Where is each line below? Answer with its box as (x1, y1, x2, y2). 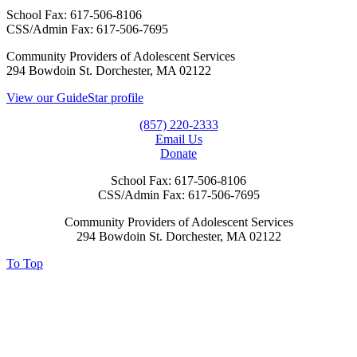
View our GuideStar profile (6, 90, 143, 104)
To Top (6, 256, 43, 270)
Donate (160, 146, 197, 160)
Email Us (155, 131, 202, 146)
